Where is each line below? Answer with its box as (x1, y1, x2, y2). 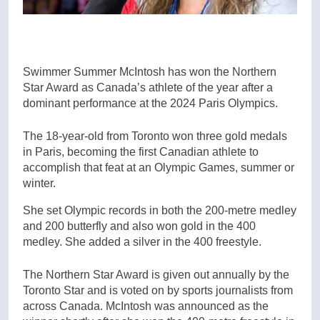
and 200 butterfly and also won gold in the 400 (23, 219, 256, 232)
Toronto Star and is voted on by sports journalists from (23, 284, 293, 296)
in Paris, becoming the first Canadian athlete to (23, 145, 259, 158)
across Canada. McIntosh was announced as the (23, 299, 269, 312)
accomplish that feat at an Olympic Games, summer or (23, 161, 294, 174)
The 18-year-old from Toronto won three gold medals (23, 129, 287, 142)
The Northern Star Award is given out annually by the (23, 268, 289, 281)
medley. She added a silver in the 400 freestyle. (23, 235, 261, 248)
